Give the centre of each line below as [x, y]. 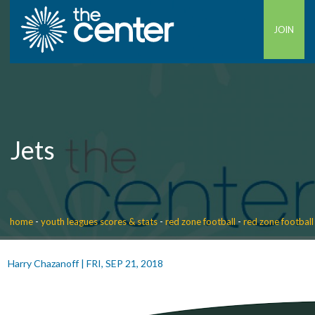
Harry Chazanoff [43, 263]
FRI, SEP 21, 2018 [124, 263]
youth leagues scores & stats [99, 221]
